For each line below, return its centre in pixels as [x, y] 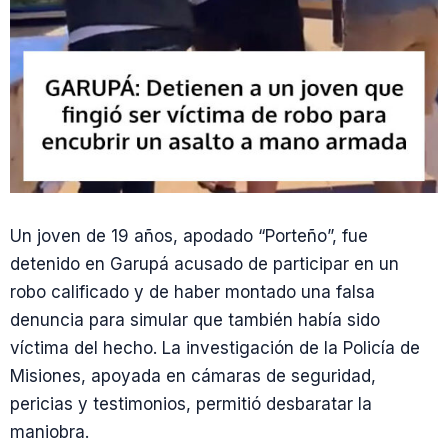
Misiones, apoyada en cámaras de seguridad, [193, 376]
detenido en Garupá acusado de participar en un [204, 264]
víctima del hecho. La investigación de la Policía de [215, 348]
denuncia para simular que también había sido [195, 320]
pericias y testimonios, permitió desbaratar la [191, 404]
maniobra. [49, 432]
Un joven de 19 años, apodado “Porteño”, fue [189, 236]
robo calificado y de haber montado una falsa [192, 292]
